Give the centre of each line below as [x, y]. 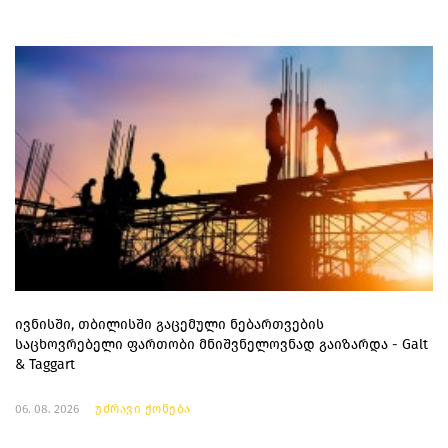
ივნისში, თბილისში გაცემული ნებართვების [169, 325]
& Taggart [45, 365]
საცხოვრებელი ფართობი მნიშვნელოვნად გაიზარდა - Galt [221, 345]
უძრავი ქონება [143, 409]
